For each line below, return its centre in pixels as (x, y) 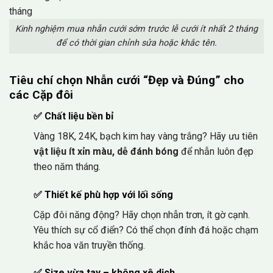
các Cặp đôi (41, 95)
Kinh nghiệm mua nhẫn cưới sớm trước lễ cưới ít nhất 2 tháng (136, 29)
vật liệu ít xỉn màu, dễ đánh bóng (106, 151)
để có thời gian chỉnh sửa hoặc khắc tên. (136, 43)
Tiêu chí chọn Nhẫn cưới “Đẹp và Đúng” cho (126, 80)
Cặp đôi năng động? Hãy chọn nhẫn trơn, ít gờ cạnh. (142, 214)
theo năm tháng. (67, 166)
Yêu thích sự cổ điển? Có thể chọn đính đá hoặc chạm (146, 230)
